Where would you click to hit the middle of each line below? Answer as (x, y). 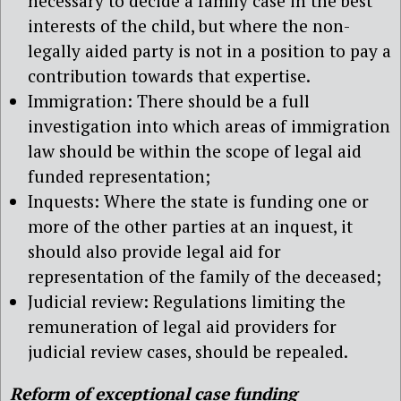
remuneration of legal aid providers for (182, 326)
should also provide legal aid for (154, 251)
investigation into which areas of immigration (209, 125)
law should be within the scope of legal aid (195, 150)
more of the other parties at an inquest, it (190, 226)
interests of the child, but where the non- (189, 25)
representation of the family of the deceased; (205, 276)
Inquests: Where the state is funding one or (198, 200)
